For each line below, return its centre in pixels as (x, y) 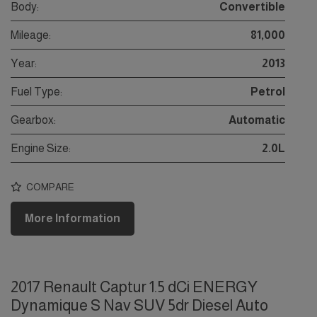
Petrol (268, 92)
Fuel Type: (36, 92)
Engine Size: (41, 149)
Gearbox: (33, 120)
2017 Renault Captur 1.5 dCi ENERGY (134, 287)
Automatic (257, 120)
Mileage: (31, 35)
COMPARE (49, 186)
